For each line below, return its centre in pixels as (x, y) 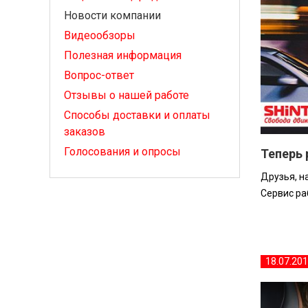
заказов (85, 132)
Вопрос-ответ (99, 75)
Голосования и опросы (123, 152)
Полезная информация (123, 55)
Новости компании (113, 15)
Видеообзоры (100, 35)
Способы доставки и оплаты (137, 115)
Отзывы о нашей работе (127, 95)
